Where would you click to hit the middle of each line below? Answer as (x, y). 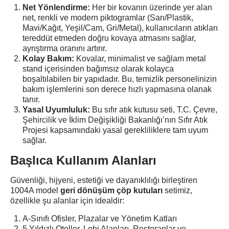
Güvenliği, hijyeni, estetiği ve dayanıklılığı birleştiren (104, 180)
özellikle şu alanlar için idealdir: (67, 201)
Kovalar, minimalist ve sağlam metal (140, 59)
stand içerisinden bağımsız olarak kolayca (98, 69)
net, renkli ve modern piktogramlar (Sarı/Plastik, (108, 18)
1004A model (35, 190)
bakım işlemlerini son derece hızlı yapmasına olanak (117, 89)
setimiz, (177, 190)
